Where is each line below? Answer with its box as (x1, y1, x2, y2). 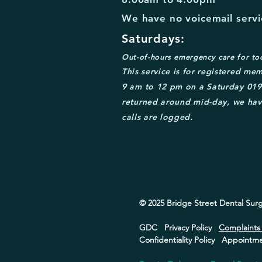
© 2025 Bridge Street (139, 197, 219, 208)
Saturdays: (122, 31, 185, 46)
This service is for (122, 65, 195, 77)
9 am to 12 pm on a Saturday (122, 81, 247, 92)
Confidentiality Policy (139, 234, 222, 245)
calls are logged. (122, 111, 193, 122)
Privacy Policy (164, 222, 219, 233)
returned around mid (122, 96, 209, 107)
